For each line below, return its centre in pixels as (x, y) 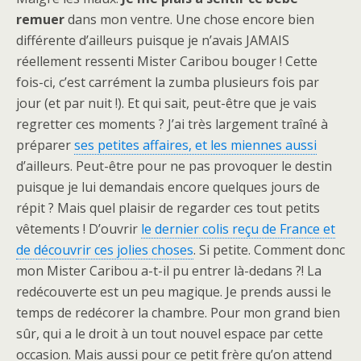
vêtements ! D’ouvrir (79, 228)
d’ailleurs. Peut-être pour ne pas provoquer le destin (174, 166)
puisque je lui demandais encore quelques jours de (168, 187)
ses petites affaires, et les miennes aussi (195, 145)
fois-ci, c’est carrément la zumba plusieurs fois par (168, 82)
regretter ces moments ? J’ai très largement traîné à (172, 124)
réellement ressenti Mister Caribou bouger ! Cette (167, 61)
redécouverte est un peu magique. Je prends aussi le (174, 291)
